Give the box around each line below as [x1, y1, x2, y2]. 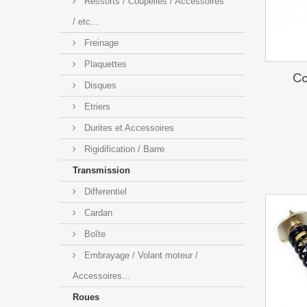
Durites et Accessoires [82, 122, 174, 133]
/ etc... [73, 16, 99, 27]
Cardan [82, 207, 112, 218]
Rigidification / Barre [82, 143, 164, 154]
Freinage [82, 37, 119, 48]
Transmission [73, 164, 130, 175]
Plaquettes [82, 58, 127, 69]
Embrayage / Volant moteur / [82, 249, 198, 260]
